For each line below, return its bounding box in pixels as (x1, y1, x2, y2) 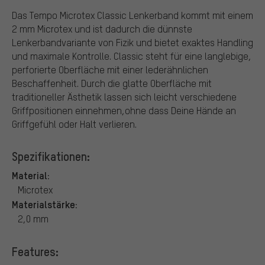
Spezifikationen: (12, 148, 90, 164)
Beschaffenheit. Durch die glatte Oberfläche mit (12, 76, 212, 89)
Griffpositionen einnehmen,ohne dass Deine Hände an (12, 104, 236, 117)
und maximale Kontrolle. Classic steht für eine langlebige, (12, 49, 251, 62)
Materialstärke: (12, 197, 77, 211)
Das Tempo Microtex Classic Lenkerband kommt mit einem (12, 8, 253, 21)
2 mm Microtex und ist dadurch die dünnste (12, 22, 192, 35)
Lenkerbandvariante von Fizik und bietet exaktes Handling (12, 35, 253, 49)
